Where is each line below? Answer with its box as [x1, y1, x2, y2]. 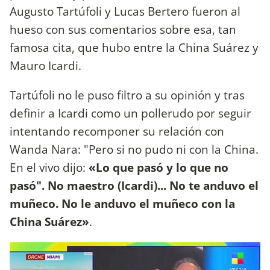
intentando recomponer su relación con [10, 122, 224, 139]
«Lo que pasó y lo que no [89, 159, 228, 175]
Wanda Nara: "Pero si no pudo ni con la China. [10, 140, 259, 157]
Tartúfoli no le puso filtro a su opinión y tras [10, 86, 245, 103]
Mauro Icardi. [10, 57, 84, 74]
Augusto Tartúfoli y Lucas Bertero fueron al [10, 2, 240, 19]
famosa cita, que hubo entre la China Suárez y [10, 39, 259, 55]
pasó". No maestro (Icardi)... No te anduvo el [10, 177, 259, 193]
